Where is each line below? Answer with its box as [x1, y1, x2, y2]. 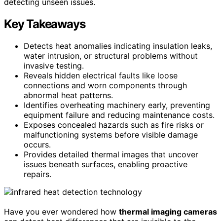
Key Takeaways [4, 16, 85, 31]
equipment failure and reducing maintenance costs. [24, 110, 215, 120]
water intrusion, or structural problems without [24, 50, 198, 61]
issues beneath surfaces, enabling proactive [24, 159, 187, 169]
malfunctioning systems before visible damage [24, 129, 198, 140]
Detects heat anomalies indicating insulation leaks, [24, 40, 212, 51]
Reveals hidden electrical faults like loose [24, 70, 178, 80]
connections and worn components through [24, 80, 187, 90]
